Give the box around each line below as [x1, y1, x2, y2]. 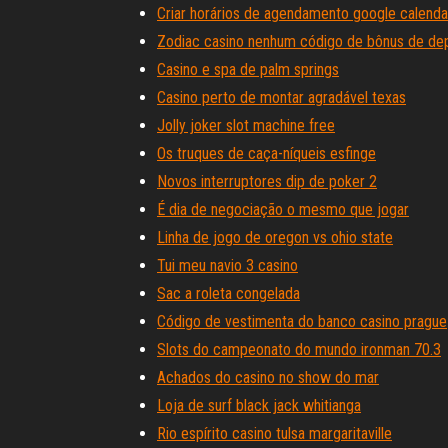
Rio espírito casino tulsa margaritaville [157, 424, 392, 443]
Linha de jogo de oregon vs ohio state [157, 228, 393, 247]
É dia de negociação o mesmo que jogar [157, 200, 409, 219]
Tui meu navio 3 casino [157, 256, 298, 275]
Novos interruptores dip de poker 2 [157, 172, 377, 191]
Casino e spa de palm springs [157, 60, 339, 79]
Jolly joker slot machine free [157, 116, 335, 135]
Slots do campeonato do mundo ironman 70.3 [157, 340, 441, 359]
